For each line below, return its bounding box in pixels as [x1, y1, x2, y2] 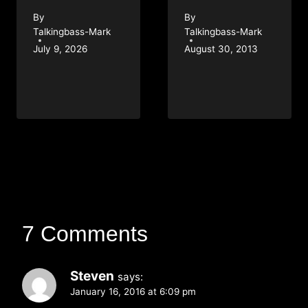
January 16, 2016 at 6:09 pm [70, 285, 196, 297]
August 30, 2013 [184, 43, 258, 54]
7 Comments [22, 221, 148, 246]
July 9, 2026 [33, 43, 87, 54]
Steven [70, 267, 114, 284]
